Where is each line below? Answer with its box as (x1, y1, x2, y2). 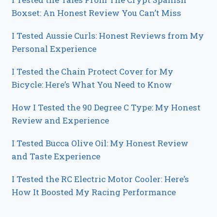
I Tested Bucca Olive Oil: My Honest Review (12, 137, 188, 149)
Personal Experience (12, 43, 96, 54)
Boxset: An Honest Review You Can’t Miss (12, 7, 181, 18)
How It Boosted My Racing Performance (12, 186, 176, 198)
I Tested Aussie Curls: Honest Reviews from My (12, 30, 204, 41)
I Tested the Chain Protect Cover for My (12, 65, 173, 77)
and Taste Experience (12, 150, 100, 162)
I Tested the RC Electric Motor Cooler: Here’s (12, 173, 189, 185)
